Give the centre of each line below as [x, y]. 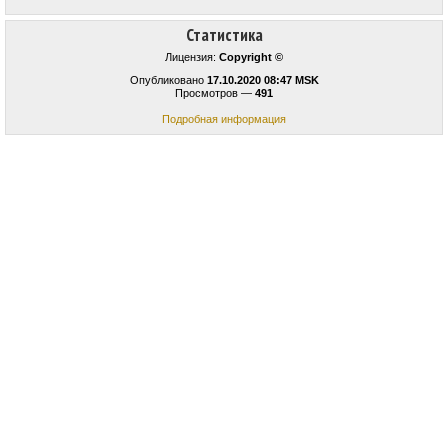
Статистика [224, 35]
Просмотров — [215, 93]
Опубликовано [168, 80]
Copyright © [251, 57]
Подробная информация [224, 119]
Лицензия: [192, 57]
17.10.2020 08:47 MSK [262, 80]
